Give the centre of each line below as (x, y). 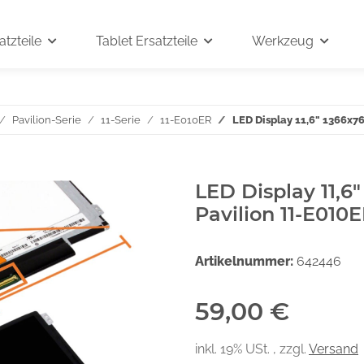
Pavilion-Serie (47, 120)
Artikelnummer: (246, 261)
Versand (334, 349)
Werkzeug (283, 41)
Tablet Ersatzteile (147, 41)
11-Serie (121, 120)
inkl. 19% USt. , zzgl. (252, 349)
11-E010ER (186, 120)
